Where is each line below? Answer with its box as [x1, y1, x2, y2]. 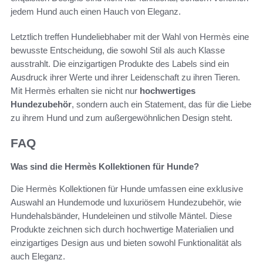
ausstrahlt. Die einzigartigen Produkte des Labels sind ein [11, 58, 229, 69]
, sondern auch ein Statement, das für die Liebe [72, 99, 251, 109]
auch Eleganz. [11, 251, 65, 262]
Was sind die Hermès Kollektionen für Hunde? [11, 161, 199, 172]
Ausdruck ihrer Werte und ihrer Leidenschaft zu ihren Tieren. [11, 72, 240, 82]
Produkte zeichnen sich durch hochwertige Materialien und [11, 224, 234, 235]
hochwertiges [140, 85, 195, 96]
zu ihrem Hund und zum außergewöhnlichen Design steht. [11, 112, 232, 123]
